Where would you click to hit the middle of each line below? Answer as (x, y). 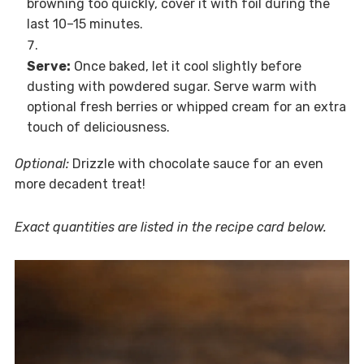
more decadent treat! (80, 184)
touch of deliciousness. (98, 128)
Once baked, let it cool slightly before (186, 67)
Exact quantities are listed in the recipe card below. (170, 227)
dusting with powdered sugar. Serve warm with (171, 87)
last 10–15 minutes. (84, 24)
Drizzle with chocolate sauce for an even (196, 164)
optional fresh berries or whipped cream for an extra (186, 107)
